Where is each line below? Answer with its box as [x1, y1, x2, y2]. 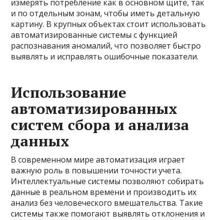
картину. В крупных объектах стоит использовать [11, 19, 206, 30]
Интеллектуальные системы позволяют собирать [11, 176, 204, 187]
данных [11, 131, 70, 151]
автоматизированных [11, 99, 178, 119]
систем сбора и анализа [11, 115, 190, 135]
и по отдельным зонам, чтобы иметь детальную [11, 8, 200, 19]
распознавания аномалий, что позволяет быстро [11, 40, 201, 52]
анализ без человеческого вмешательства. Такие [11, 197, 203, 209]
